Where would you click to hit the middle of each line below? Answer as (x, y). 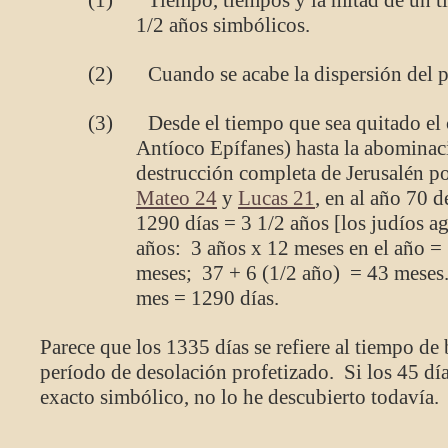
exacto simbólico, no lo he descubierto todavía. (239, 397)
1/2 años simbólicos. (223, 25)
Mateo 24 (176, 198)
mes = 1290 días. (207, 298)
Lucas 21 (276, 198)
